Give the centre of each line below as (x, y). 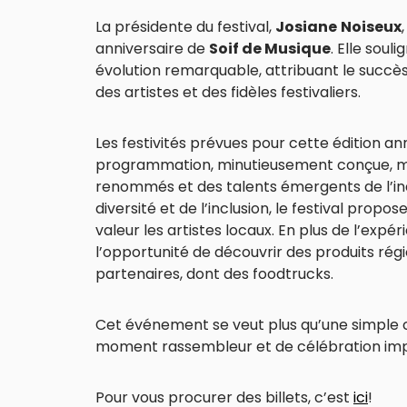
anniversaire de (152, 48)
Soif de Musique (270, 48)
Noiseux (371, 26)
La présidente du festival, (185, 26)
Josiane (306, 26)
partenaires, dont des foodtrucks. (214, 273)
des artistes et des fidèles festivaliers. (228, 92)
